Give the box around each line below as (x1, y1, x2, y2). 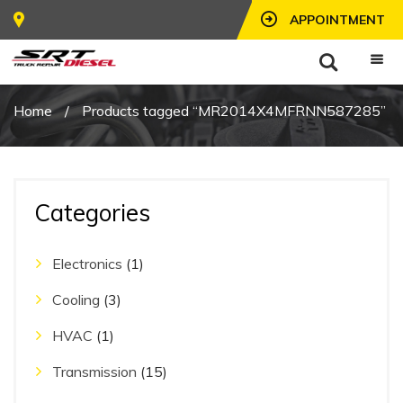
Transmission (52, 363, 137, 381)
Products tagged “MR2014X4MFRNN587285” (82, 102, 386, 120)
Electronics (52, 255, 122, 273)
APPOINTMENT (290, 12, 385, 28)
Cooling (52, 291, 100, 309)
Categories (34, 198, 150, 228)
